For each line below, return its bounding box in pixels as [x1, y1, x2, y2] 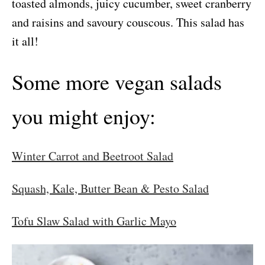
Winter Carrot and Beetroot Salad [12, 148, 173, 164]
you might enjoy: [12, 102, 156, 131]
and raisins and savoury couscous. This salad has [12, 14, 244, 31]
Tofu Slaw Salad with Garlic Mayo [12, 213, 176, 230]
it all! [12, 33, 38, 50]
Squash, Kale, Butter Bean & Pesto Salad [12, 180, 209, 197]
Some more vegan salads [12, 67, 222, 96]
